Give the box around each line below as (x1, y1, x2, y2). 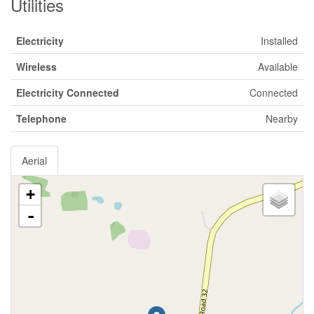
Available (258, 60, 298, 74)
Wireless (16, 60, 57, 74)
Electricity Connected (16, 86, 119, 100)
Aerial (22, 153, 47, 168)
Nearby (266, 111, 298, 125)
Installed (261, 34, 298, 48)
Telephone (16, 111, 67, 125)
